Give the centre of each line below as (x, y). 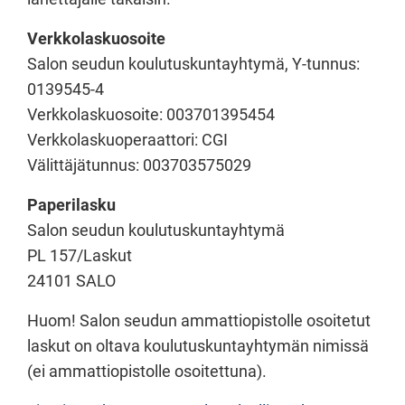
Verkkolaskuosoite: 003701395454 (151, 114)
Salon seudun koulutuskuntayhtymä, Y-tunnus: (193, 63)
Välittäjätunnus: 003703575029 (139, 165)
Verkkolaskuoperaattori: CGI (127, 139)
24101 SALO (71, 280)
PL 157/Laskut (80, 255)
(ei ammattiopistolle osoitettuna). (147, 371)
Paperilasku (71, 204)
